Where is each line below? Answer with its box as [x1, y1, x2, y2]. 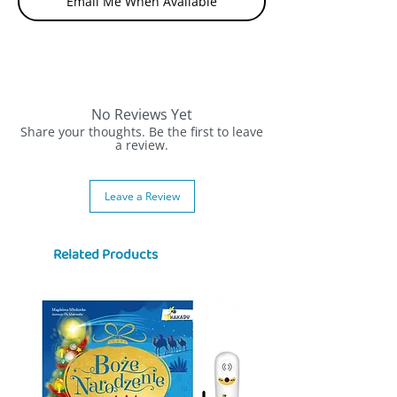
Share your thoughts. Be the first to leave [20, 122, 263, 140]
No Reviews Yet [91, 104, 192, 124]
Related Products [53, 243, 158, 266]
